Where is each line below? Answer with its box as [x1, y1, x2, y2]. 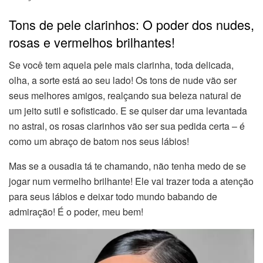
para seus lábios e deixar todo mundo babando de [9, 189, 217, 203]
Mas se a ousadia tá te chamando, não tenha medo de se [9, 159, 246, 173]
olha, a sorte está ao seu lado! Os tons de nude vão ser [9, 73, 237, 87]
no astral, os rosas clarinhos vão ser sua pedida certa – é [9, 119, 245, 133]
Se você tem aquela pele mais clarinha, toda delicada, [9, 58, 234, 72]
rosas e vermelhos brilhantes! [9, 32, 175, 51]
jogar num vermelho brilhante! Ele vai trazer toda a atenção [9, 174, 254, 188]
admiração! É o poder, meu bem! [9, 204, 143, 218]
